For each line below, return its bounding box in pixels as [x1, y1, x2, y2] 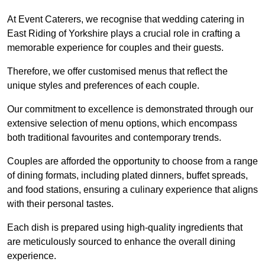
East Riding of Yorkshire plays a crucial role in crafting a [7, 28, 240, 39]
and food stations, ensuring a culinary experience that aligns [7, 185, 258, 195]
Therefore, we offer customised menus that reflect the [7, 66, 228, 77]
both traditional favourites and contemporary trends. [7, 132, 221, 143]
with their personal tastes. [7, 199, 114, 209]
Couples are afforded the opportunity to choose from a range [7, 156, 258, 167]
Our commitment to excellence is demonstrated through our [7, 104, 253, 115]
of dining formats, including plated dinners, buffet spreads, [7, 170, 248, 181]
